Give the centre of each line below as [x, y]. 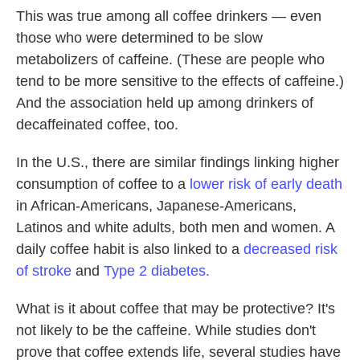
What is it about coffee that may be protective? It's [176, 309]
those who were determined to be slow [139, 38]
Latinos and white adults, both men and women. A [175, 227]
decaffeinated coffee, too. [97, 125]
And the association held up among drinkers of [165, 103]
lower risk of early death [266, 184]
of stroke [44, 271]
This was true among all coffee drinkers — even [169, 16]
